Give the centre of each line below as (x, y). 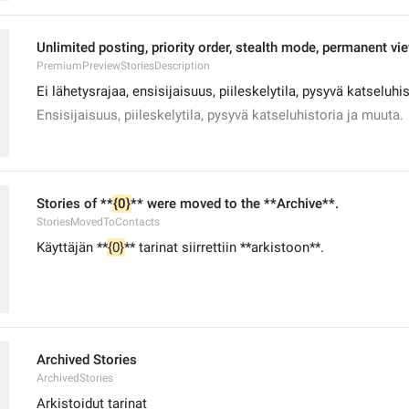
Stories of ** (75, 204)
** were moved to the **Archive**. (235, 204)
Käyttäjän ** (72, 247)
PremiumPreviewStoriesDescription (123, 66)
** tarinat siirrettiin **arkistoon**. (224, 247)
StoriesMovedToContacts (98, 222)
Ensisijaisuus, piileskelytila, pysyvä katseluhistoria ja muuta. (220, 115)
